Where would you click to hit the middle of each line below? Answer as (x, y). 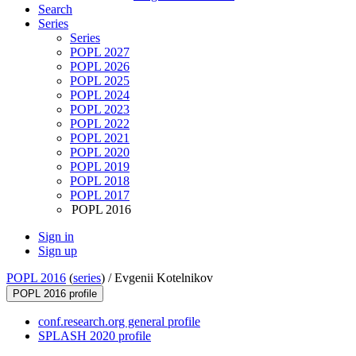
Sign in (56, 237)
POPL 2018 (100, 181)
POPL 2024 (100, 95)
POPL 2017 (100, 195)
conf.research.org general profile (119, 322)
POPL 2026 (100, 67)
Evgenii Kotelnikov (164, 278)
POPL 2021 (100, 138)
